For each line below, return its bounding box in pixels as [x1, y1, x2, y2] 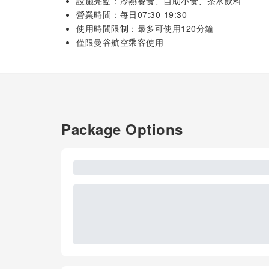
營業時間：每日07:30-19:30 [76, 8, 187, 20]
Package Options [61, 119, 183, 139]
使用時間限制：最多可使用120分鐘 [76, 22, 214, 34]
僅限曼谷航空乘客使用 [76, 36, 163, 48]
